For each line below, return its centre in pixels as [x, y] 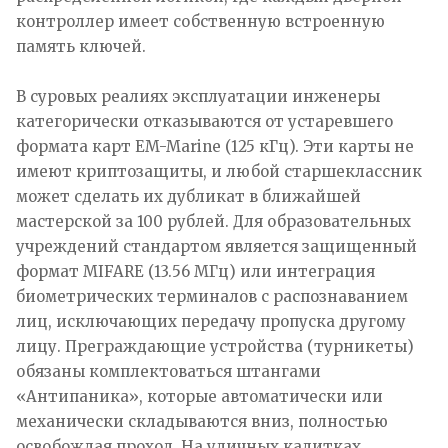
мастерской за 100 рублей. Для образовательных [213, 221]
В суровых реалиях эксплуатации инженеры [198, 96]
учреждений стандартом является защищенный [216, 246]
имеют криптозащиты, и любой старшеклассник [219, 171]
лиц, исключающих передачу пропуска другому [211, 321]
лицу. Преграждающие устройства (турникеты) [215, 346]
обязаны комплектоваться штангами [168, 371]
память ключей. [81, 46]
